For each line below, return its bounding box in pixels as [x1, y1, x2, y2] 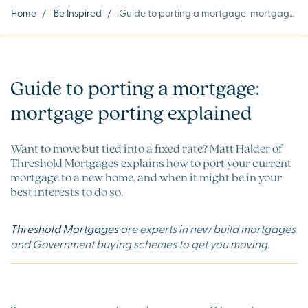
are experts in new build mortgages [118, 220, 296, 236]
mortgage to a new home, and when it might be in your [10, 168, 282, 185]
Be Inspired [54, 5, 102, 19]
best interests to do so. [10, 183, 123, 199]
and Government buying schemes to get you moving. [10, 235, 269, 251]
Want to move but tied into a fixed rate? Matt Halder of [10, 140, 283, 156]
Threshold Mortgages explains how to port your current [10, 154, 291, 170]
